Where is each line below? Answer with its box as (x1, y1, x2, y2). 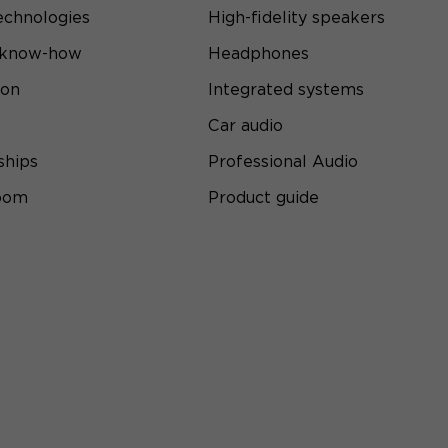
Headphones (208, 44, 309, 64)
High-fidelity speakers (208, 8, 385, 28)
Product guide (208, 188, 319, 208)
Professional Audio (208, 152, 358, 172)
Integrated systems (208, 80, 364, 100)
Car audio (208, 116, 283, 136)
